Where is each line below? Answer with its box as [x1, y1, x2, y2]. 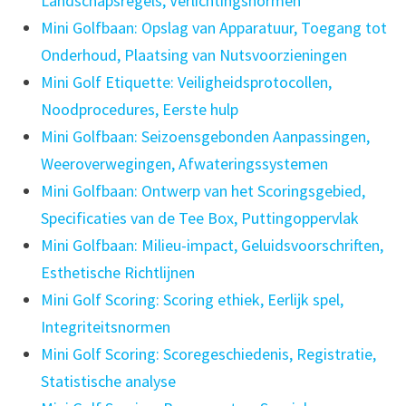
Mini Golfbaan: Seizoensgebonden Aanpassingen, [40, 126, 370, 148]
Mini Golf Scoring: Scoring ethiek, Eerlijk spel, [40, 289, 343, 311]
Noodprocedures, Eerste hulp [40, 99, 238, 121]
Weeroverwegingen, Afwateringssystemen [40, 153, 328, 175]
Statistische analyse [40, 371, 176, 392]
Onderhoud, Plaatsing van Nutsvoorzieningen [40, 44, 347, 66]
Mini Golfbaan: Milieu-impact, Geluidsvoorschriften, [40, 235, 383, 256]
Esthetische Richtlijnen [40, 262, 195, 284]
